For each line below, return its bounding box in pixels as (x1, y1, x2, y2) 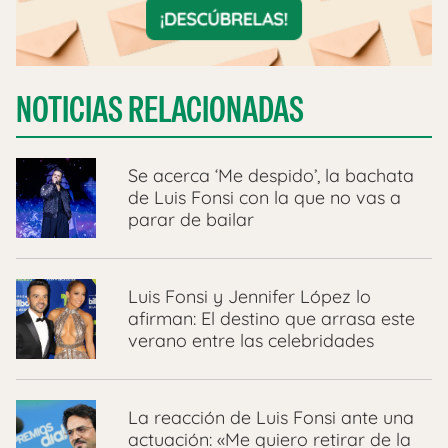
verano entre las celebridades (128, 329, 374, 353)
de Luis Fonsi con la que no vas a (128, 186, 401, 210)
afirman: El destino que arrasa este (128, 307, 415, 331)
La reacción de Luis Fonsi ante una (128, 406, 414, 430)
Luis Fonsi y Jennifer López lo (128, 285, 371, 309)
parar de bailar (128, 208, 254, 232)
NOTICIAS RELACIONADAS (16, 86, 304, 134)
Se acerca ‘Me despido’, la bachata (128, 164, 414, 188)
